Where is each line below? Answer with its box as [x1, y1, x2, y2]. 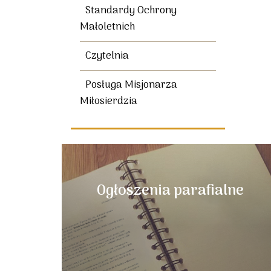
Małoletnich [80, 19, 135, 36]
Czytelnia [85, 48, 129, 65]
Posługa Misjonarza [85, 77, 177, 94]
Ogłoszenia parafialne [97, 179, 244, 203]
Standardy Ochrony [85, 2, 177, 20]
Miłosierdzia [80, 93, 137, 111]
